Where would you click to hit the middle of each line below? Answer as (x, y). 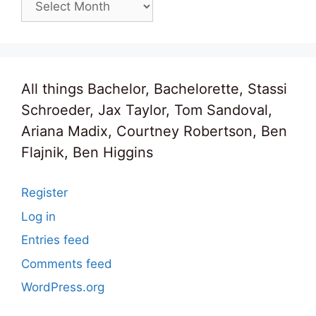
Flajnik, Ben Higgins (87, 153)
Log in (38, 216)
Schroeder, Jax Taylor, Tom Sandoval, (147, 110)
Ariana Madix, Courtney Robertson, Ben (154, 132)
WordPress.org (63, 287)
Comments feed (67, 263)
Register (44, 193)
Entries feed (55, 240)
